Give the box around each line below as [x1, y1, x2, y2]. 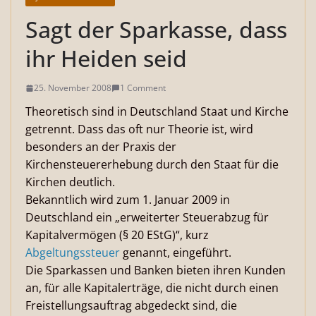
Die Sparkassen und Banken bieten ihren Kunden [25, 262, 286, 278]
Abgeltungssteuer [25, 245, 120, 260]
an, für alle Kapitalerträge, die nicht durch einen [25, 280, 279, 296]
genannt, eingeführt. [120, 245, 231, 260]
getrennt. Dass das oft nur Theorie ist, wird [25, 121, 253, 137]
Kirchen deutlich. [25, 174, 115, 190]
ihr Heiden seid [25, 43, 187, 73]
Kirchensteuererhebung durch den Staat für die [25, 157, 279, 172]
